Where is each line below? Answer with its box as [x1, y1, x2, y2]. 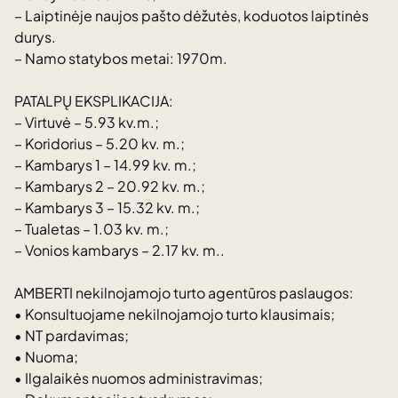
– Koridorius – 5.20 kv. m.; [14, 134, 185, 153]
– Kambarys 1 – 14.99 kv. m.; [14, 155, 196, 174]
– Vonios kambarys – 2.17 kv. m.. [14, 241, 225, 259]
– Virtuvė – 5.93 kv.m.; [14, 113, 159, 131]
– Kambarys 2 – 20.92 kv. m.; [14, 177, 205, 195]
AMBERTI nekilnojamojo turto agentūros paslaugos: [14, 283, 354, 302]
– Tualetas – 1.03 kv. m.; [14, 219, 169, 238]
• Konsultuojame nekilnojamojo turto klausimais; [14, 305, 335, 323]
